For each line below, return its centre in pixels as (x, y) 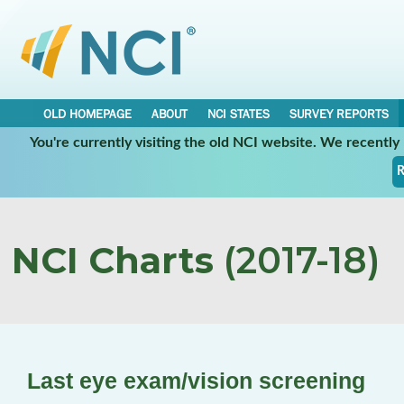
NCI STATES (239, 114)
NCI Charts (113, 260)
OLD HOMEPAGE (87, 114)
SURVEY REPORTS (339, 114)
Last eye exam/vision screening (196, 381)
